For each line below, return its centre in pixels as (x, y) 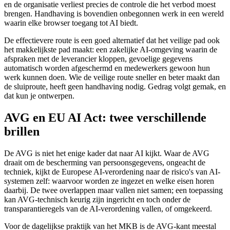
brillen (22, 131)
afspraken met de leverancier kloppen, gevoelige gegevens (98, 59)
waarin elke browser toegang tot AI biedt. (71, 23)
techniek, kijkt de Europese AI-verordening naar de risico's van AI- (112, 171)
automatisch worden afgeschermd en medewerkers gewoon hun (107, 68)
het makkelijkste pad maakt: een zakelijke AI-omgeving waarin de (111, 49)
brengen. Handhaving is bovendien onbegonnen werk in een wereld (114, 13)
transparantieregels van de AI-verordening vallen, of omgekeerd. (108, 208)
